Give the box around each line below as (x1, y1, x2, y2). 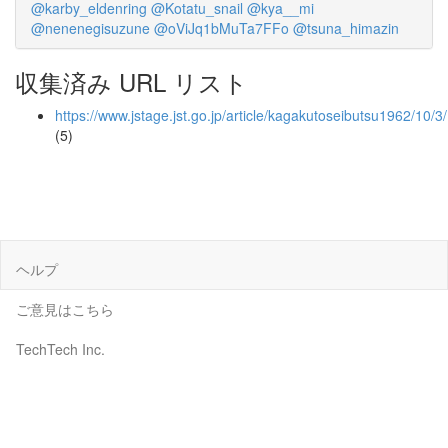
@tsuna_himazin (293, 18, 399, 38)
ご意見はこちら (16, 298, 114, 319)
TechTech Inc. (16, 338, 105, 359)
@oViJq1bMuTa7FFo (154, 18, 289, 38)
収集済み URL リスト (15, 64, 248, 99)
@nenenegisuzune (31, 18, 150, 38)
